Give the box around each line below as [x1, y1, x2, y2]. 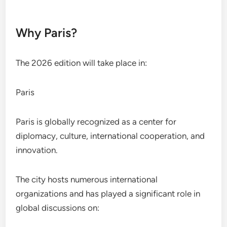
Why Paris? [16, 25, 78, 40]
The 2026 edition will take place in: [16, 57, 147, 68]
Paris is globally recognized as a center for [16, 116, 177, 127]
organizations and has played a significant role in [16, 188, 201, 199]
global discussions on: [16, 202, 100, 213]
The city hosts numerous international [16, 174, 158, 184]
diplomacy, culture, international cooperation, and [16, 130, 205, 141]
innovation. [16, 144, 58, 155]
